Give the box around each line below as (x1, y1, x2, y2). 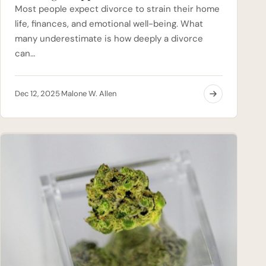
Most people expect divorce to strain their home (15, 2, 220, 15)
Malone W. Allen (61, 88, 116, 99)
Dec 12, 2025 (15, 88, 60, 99)
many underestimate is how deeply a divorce (15, 32, 203, 45)
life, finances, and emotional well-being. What (15, 17, 203, 30)
